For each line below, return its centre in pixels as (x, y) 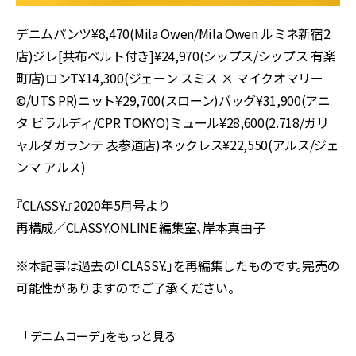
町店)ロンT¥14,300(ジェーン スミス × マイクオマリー (170, 78)
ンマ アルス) (51, 167)
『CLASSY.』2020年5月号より (93, 205)
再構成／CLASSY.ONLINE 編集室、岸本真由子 (141, 227)
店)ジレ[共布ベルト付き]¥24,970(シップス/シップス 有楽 (176, 56)
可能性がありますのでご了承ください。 (125, 288)
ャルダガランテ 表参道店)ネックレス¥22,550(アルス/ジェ (178, 145)
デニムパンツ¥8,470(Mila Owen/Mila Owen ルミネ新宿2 (173, 33)
